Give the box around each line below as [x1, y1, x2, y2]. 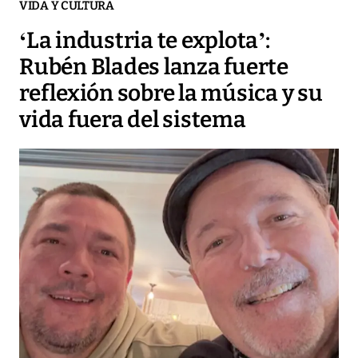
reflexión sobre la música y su [19, 80, 323, 107]
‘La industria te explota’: [19, 27, 270, 54]
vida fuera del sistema [19, 106, 246, 133]
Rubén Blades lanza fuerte [19, 54, 288, 81]
